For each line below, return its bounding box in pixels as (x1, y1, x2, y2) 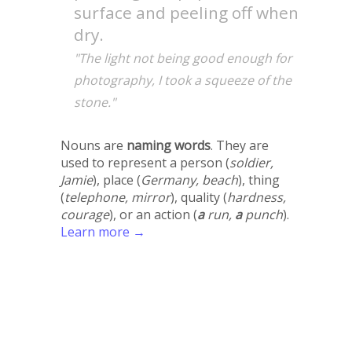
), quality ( (170, 188, 227, 206)
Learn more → (60, 222, 145, 240)
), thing (237, 170, 280, 189)
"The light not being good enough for (74, 49, 293, 67)
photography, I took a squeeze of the (74, 71, 292, 89)
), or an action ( (108, 205, 197, 223)
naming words (126, 136, 211, 154)
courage (60, 205, 109, 223)
